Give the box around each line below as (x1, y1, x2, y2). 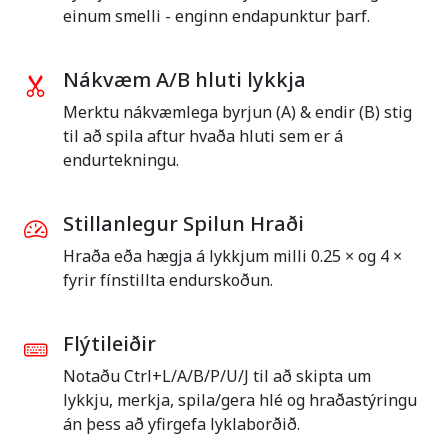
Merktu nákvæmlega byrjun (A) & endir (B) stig (63, 101, 412, 124)
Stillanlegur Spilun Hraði (63, 210, 304, 238)
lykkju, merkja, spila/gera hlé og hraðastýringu (63, 389, 417, 412)
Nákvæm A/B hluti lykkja (63, 66, 306, 94)
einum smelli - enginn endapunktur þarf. (63, 5, 370, 28)
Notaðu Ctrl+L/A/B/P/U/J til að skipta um (63, 365, 371, 388)
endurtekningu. (63, 149, 179, 172)
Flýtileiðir (63, 330, 156, 358)
